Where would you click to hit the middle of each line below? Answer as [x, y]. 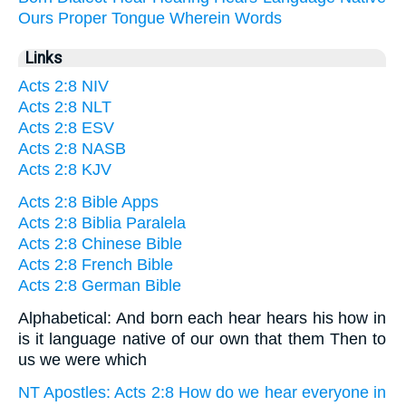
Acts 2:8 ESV [66, 128]
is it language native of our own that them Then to [202, 339]
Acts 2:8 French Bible [96, 265]
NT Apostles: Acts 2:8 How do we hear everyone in [202, 393]
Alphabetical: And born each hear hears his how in [202, 319]
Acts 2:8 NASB [72, 149]
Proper [82, 19]
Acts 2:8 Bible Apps [88, 203]
